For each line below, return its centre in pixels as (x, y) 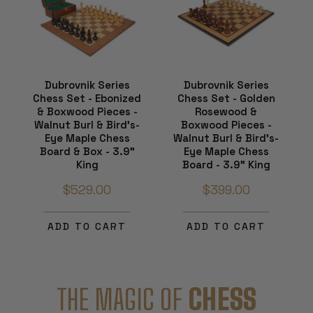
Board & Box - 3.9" (87, 151)
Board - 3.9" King (226, 164)
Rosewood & (226, 111)
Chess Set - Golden (226, 98)
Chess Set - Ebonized (87, 98)
